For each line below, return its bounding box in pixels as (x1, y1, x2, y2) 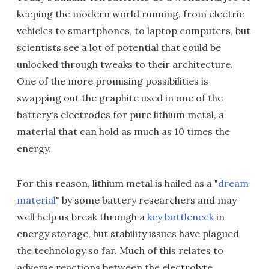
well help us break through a (17, 211, 147, 223)
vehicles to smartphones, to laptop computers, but (17, 25, 250, 37)
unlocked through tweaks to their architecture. (17, 58, 233, 70)
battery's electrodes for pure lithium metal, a (17, 109, 224, 121)
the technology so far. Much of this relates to (17, 244, 223, 256)
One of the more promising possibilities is (17, 75, 208, 87)
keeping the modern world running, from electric (17, 8, 244, 20)
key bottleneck (147, 211, 214, 223)
